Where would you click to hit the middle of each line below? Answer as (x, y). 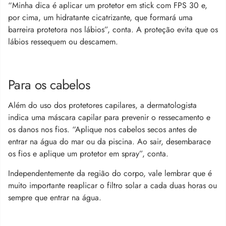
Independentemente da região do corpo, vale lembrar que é (110, 173)
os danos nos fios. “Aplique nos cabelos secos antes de (102, 129)
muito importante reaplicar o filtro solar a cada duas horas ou (112, 185)
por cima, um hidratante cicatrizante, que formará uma (100, 17)
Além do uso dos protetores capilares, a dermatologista (102, 105)
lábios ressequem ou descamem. (63, 41)
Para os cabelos (49, 84)
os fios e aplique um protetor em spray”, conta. (88, 153)
